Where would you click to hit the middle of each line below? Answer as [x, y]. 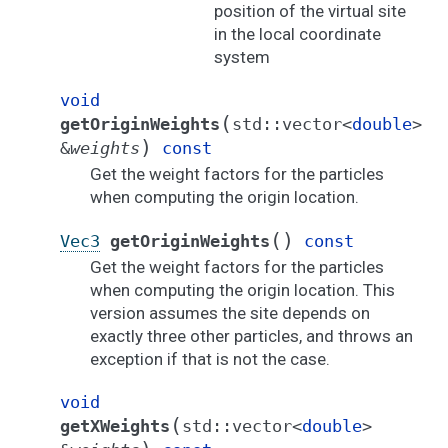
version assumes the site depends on [230, 313]
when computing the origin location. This [242, 290]
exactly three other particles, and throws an [251, 336]
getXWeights [115, 426]
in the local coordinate [297, 34]
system [241, 57]
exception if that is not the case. [210, 359]
